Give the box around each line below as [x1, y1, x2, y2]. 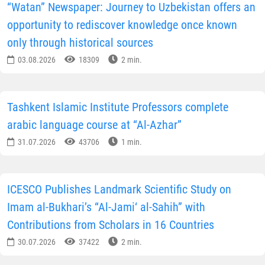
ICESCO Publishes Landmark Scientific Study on [7, 182, 231, 197]
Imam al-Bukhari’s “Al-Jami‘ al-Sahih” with [7, 200, 205, 215]
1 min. [119, 137, 142, 147]
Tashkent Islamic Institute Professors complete [7, 100, 228, 115]
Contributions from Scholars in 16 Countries [7, 218, 214, 232]
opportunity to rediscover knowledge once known [7, 18, 237, 33]
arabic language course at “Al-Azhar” [7, 118, 182, 132]
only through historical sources [7, 35, 153, 50]
